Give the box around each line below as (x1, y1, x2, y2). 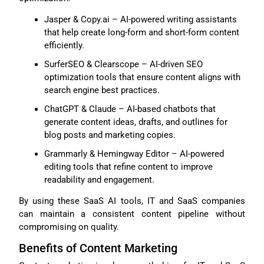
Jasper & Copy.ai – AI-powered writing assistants (44, 14, 237, 25)
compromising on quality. (19, 221, 120, 232)
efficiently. (44, 39, 84, 51)
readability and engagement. (44, 174, 154, 185)
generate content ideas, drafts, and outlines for (44, 116, 227, 127)
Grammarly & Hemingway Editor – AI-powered (44, 148, 224, 159)
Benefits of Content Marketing (19, 241, 178, 256)
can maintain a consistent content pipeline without (19, 208, 245, 219)
